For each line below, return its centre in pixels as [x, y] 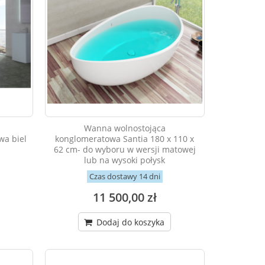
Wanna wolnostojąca [125, 128]
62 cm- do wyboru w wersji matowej [125, 150]
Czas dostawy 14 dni [125, 177]
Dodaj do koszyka [130, 222]
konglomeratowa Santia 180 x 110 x [125, 139]
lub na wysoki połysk [125, 160]
